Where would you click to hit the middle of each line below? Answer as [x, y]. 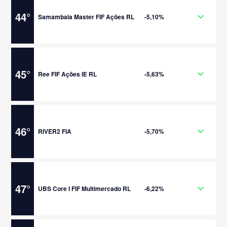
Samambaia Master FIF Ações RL [86, 16]
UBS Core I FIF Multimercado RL [85, 188]
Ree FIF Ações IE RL [68, 74]
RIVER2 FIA [55, 131]
